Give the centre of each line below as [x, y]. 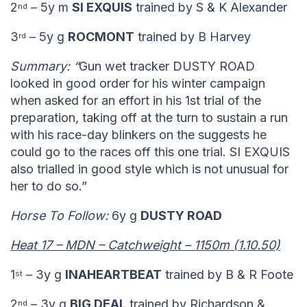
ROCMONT [101, 37]
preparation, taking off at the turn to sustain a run [149, 118]
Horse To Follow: [61, 216]
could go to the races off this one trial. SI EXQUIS [150, 152]
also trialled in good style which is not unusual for [149, 169]
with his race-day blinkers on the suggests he [138, 135]
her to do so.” [49, 186]
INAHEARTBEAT [113, 275]
